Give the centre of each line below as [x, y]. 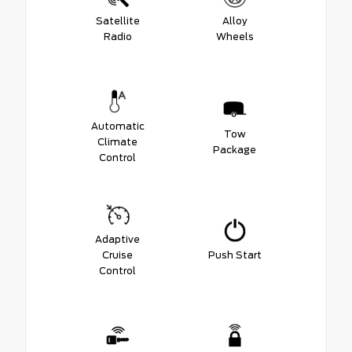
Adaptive [117, 239]
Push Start [235, 255]
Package [235, 149]
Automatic [117, 126]
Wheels [235, 36]
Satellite [117, 20]
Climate [117, 141]
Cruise [117, 255]
